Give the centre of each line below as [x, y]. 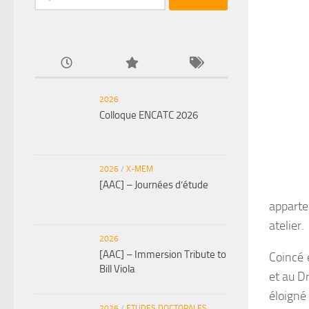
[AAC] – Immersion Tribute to [163, 254]
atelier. [287, 226]
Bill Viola [117, 269]
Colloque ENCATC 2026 [149, 115]
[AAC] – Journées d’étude [154, 185]
